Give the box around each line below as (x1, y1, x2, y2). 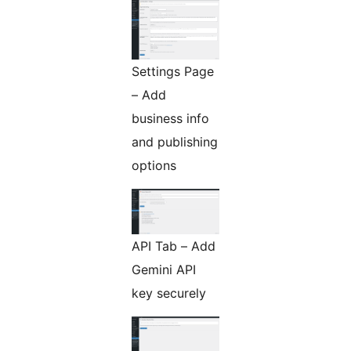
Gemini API (132, 261, 196, 277)
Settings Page (132, 63, 214, 79)
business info (132, 110, 209, 126)
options (132, 157, 176, 173)
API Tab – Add (132, 237, 215, 254)
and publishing (132, 133, 218, 150)
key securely (132, 284, 206, 301)
